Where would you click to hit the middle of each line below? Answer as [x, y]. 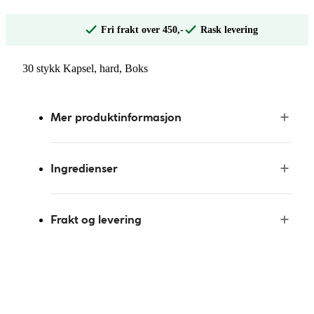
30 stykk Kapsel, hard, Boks [85, 68]
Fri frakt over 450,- [142, 29]
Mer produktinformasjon [116, 117]
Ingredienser [84, 168]
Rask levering [229, 29]
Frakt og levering [96, 219]
